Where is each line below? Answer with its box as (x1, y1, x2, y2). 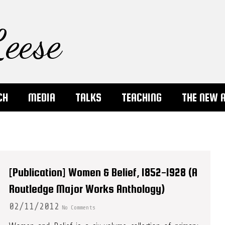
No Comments (61, 204, 95, 211)
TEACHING (122, 91, 162, 104)
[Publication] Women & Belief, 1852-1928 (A (9, 166, 197, 179)
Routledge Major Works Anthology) (9, 182, 165, 195)
